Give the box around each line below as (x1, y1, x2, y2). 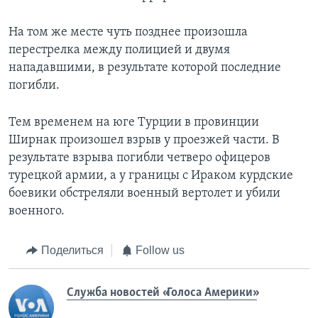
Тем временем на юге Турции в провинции (9, 116, 259, 130)
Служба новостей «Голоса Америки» (67, 285, 257, 300)
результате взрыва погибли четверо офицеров (9, 151, 270, 165)
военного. (9, 204, 65, 219)
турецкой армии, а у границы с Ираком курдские (9, 169, 293, 183)
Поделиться (40, 244, 104, 257)
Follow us (136, 244, 185, 257)
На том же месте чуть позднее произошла (9, 26, 248, 40)
